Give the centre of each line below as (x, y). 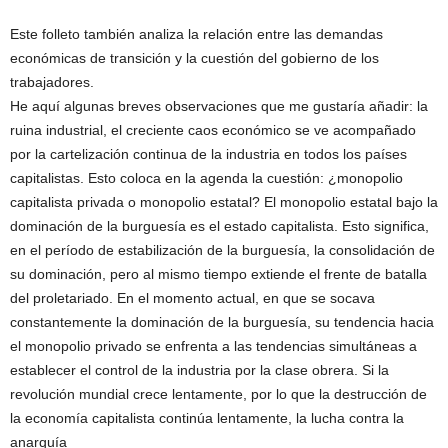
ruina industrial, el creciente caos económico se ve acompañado (213, 130)
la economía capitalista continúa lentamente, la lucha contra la (207, 418)
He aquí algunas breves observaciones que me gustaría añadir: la (219, 106)
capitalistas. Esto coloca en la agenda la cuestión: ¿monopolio (206, 178)
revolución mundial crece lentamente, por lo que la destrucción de (218, 394)
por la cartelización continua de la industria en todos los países (208, 154)
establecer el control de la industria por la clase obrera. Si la (199, 370)
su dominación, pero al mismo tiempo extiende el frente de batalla (218, 274)
